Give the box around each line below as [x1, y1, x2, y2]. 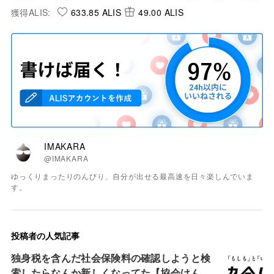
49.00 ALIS [138, 6, 184, 18]
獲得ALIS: [11, 6, 51, 18]
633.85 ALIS [70, 6, 122, 18]
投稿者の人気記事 [11, 229, 80, 242]
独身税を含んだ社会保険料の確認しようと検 [11, 250, 211, 265]
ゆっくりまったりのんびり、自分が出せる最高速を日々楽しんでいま [11, 170, 254, 181]
